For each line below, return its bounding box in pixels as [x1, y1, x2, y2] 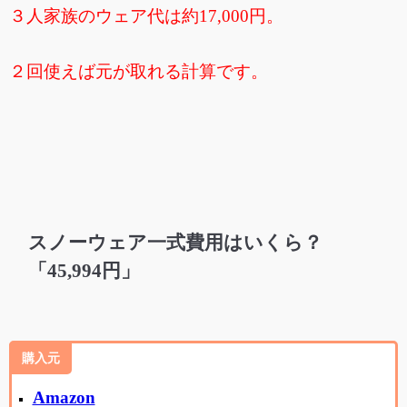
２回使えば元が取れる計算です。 [9, 61, 268, 81]
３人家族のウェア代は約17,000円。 [9, 5, 283, 25]
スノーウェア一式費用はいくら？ [28, 231, 323, 253]
